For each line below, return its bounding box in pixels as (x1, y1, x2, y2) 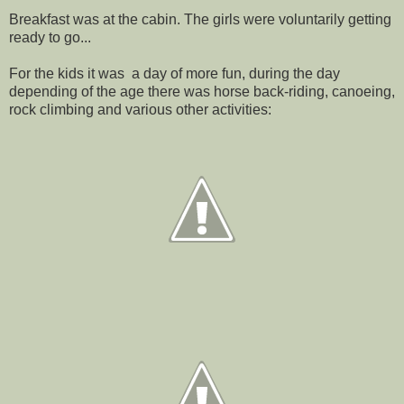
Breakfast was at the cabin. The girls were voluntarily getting (9, 12, 391, 28)
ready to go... (9, 30, 91, 46)
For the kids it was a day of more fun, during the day (9, 66, 340, 82)
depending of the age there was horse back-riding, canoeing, (9, 84, 395, 100)
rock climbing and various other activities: (9, 102, 271, 118)
